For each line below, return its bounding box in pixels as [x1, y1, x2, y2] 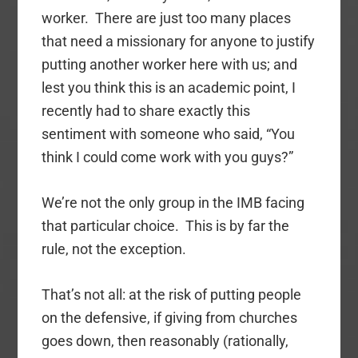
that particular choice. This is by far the [42, 217, 290, 235]
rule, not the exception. [42, 241, 187, 258]
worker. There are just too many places [42, 10, 292, 27]
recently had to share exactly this [42, 102, 251, 120]
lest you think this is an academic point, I [42, 79, 296, 97]
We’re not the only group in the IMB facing [42, 194, 305, 212]
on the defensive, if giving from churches [42, 309, 298, 327]
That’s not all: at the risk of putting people [42, 286, 302, 304]
